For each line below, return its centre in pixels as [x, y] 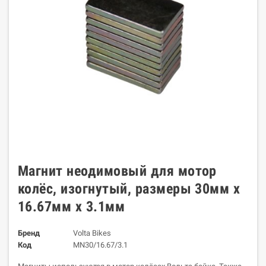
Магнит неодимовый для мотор [117, 171]
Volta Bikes [92, 233]
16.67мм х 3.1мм [72, 207]
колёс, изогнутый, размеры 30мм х [129, 189]
